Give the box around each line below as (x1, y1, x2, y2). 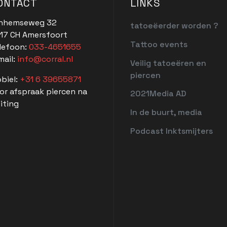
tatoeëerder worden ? (130, 20, 218, 31)
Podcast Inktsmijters (130, 126, 213, 137)
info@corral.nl (17, 53, 73, 64)
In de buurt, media (130, 107, 202, 118)
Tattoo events (130, 39, 187, 50)
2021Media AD (130, 88, 186, 99)
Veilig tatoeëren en (130, 57, 206, 68)
